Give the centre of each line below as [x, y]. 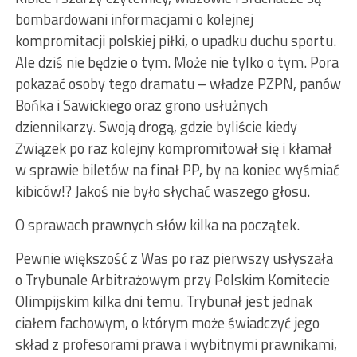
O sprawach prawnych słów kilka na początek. [157, 225]
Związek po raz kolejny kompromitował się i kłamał [173, 149]
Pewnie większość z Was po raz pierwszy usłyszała [174, 259]
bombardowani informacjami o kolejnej [134, 20]
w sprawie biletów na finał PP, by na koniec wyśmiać [177, 170]
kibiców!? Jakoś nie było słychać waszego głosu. [162, 192]
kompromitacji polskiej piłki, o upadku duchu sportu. [175, 41]
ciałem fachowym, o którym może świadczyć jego [167, 323]
